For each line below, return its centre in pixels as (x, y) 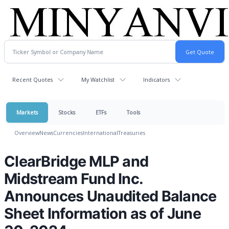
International (100, 133)
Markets (27, 112)
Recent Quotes (32, 79)
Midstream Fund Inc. (74, 179)
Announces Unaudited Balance (110, 196)
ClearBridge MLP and (76, 161)
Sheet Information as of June (102, 213)
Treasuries (132, 133)
